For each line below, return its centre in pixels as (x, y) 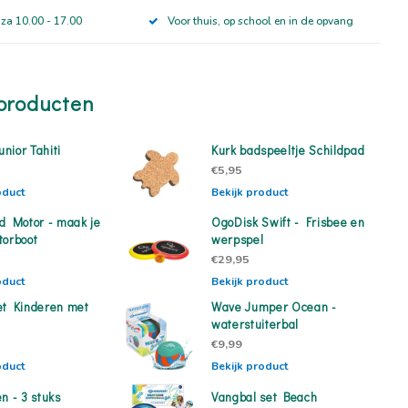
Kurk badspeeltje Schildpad (288, 150)
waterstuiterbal (255, 324)
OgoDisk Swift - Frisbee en (288, 222)
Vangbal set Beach (265, 397)
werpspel (238, 240)
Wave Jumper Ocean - (274, 307)
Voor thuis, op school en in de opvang (260, 20)
